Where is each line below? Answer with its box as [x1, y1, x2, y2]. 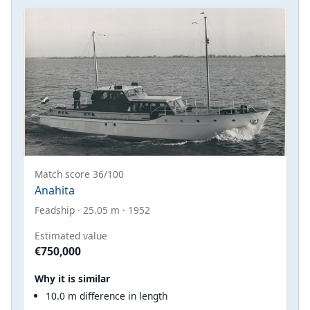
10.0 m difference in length [46, 289, 167, 303]
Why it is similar [35, 272, 110, 286]
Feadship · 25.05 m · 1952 [35, 203, 150, 217]
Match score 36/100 [35, 167, 124, 181]
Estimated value [35, 229, 107, 243]
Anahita [35, 183, 75, 199]
